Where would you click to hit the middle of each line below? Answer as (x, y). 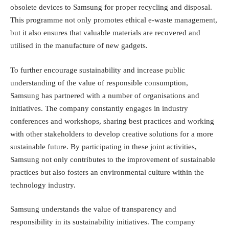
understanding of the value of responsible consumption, (99, 83)
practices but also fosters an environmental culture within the (107, 172)
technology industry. (43, 185)
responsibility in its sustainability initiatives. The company (103, 222)
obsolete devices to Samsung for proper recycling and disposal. (111, 7)
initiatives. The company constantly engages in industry (99, 108)
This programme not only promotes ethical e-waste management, (114, 20)
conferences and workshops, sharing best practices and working (112, 121)
